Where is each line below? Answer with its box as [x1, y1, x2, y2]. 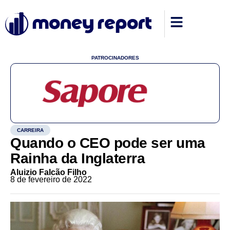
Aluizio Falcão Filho [10, 168, 87, 177]
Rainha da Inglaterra [10, 150, 145, 166]
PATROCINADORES [91, 55, 139, 61]
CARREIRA [17, 127, 44, 133]
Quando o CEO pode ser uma [10, 135, 205, 151]
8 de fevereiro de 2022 [10, 175, 92, 184]
